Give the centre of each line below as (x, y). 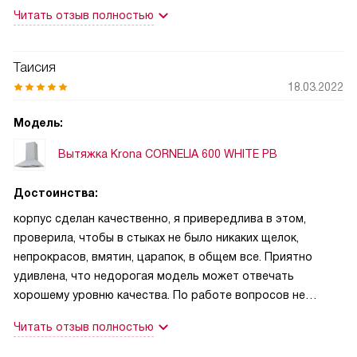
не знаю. (36, 21)
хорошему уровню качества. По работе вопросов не (159, 294)
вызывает (40, 314)
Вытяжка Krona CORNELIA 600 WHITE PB (168, 154)
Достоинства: (56, 192)
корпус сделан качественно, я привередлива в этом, (160, 218)
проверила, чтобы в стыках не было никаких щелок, (156, 237)
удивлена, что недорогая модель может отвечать (154, 275)
